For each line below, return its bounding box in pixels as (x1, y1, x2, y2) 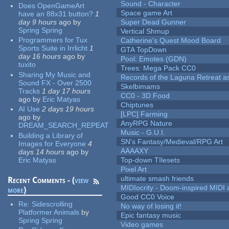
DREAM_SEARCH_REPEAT (18, 121, 109, 130)
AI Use (18, 105, 40, 113)
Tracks (18, 86, 40, 95)
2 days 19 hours (42, 105, 95, 113)
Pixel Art (121, 165, 147, 174)
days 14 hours (18, 147, 65, 156)
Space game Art (121, 9, 173, 17)
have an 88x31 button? (18, 9, 94, 18)
